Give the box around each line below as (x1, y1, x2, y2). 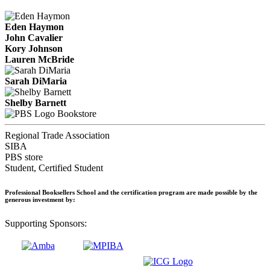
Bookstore (57, 108, 96, 119)
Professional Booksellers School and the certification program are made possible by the (5, 188, 257, 196)
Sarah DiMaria (5, 75, 67, 86)
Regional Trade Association (5, 130, 110, 140)
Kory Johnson (5, 43, 63, 54)
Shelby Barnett (5, 97, 66, 108)
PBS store (5, 151, 43, 162)
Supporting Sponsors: (5, 218, 87, 228)
